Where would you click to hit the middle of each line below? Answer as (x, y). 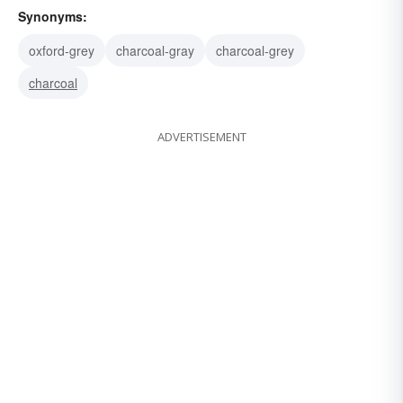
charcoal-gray (155, 51)
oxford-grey (62, 51)
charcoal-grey (255, 51)
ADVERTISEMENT (201, 137)
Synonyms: (53, 17)
